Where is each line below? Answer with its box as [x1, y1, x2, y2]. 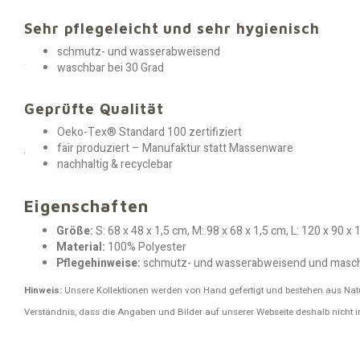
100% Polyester [105, 239, 186, 256]
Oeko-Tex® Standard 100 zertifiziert [57, 124, 242, 141]
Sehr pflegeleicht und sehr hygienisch [24, 19, 320, 37]
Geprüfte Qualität [24, 100, 164, 117]
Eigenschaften [24, 196, 149, 215]
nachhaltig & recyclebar [57, 156, 173, 173]
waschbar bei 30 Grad [57, 59, 164, 76]
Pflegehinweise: [56, 255, 141, 272]
